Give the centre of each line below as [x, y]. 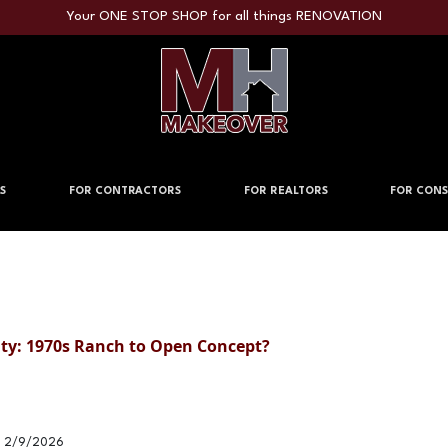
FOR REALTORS [285, 192]
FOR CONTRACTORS [124, 192]
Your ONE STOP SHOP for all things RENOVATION [224, 17]
